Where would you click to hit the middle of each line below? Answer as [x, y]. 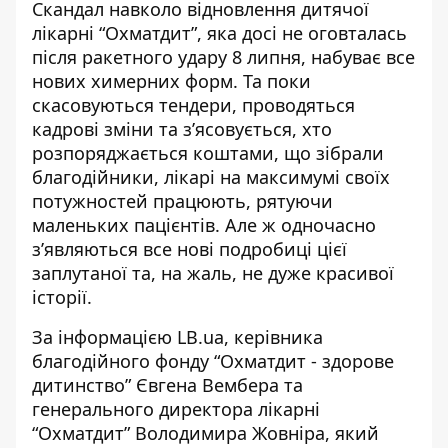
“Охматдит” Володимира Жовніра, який [205, 433]
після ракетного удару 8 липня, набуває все [223, 57]
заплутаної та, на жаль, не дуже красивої [213, 273]
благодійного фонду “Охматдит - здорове [213, 361]
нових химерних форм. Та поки [171, 81]
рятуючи [294, 201]
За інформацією [104, 337]
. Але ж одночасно [295, 225]
